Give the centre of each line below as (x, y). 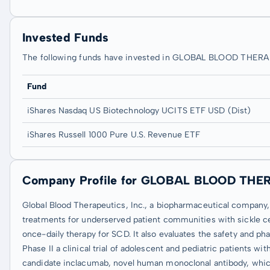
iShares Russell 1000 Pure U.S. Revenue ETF (114, 135)
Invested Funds (66, 37)
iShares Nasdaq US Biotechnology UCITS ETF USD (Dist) (139, 111)
